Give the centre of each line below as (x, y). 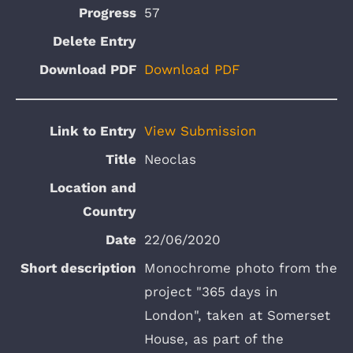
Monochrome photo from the (241, 268)
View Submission (201, 130)
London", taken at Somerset (237, 315)
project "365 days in (211, 291)
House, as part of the (214, 338)
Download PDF (192, 70)
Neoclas (170, 159)
